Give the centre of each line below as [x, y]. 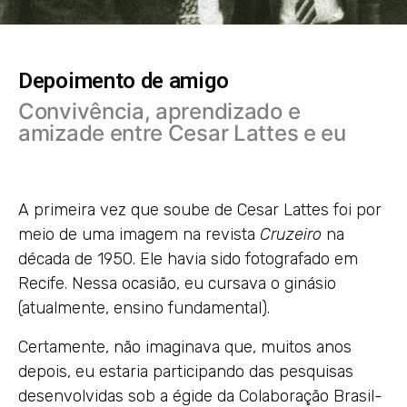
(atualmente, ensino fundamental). [144, 308]
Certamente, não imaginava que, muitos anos [185, 347]
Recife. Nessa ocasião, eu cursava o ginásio [177, 283]
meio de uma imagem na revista [139, 234]
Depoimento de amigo [124, 81]
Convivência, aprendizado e [159, 111]
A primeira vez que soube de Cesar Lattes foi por [200, 210]
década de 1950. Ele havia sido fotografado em [188, 259]
